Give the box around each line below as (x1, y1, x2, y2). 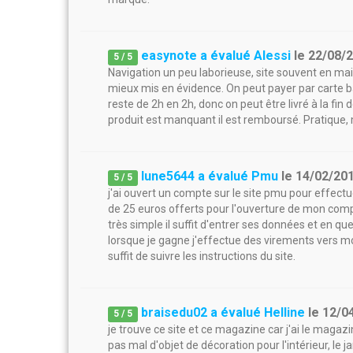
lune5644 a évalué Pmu (141, 169, 279, 184)
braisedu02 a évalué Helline (141, 305, 306, 320)
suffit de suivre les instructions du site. (108, 250, 295, 262)
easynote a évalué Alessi (141, 48, 292, 63)
